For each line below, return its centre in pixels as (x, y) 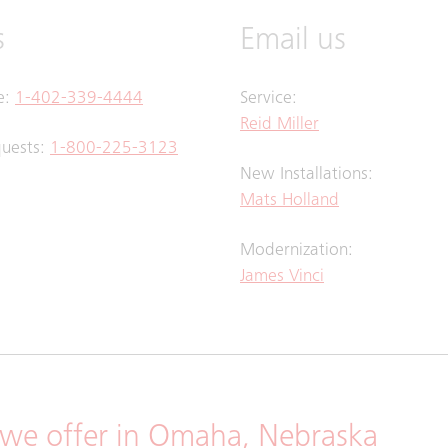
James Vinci (282, 277)
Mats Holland (289, 201)
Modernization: (296, 251)
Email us (293, 42)
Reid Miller (279, 125)
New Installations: (306, 175)
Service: (268, 99)
